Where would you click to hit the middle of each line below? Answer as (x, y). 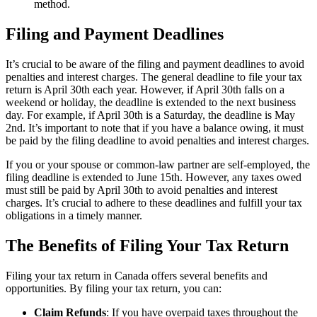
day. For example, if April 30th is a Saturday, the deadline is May (150, 115)
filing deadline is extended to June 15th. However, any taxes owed (154, 177)
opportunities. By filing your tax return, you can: (114, 288)
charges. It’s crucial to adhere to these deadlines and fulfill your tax (154, 202)
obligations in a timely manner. (74, 215)
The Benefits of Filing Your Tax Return (147, 245)
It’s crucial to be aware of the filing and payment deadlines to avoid (155, 64)
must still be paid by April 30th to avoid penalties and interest (142, 190)
